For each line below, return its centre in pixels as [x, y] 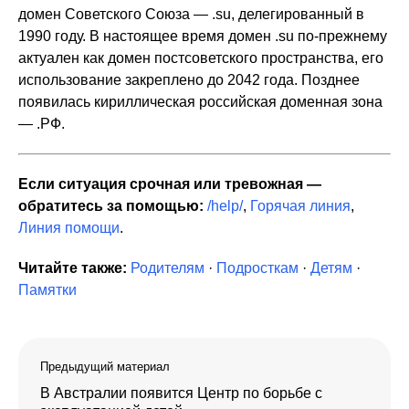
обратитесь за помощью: [111, 205]
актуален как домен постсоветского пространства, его [201, 58]
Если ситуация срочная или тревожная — [170, 184]
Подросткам [257, 267]
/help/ [225, 205]
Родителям [168, 267]
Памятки [47, 289]
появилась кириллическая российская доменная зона [200, 101]
